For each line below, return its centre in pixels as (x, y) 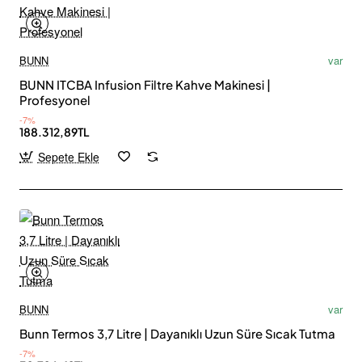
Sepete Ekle (68, 156)
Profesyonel (55, 99)
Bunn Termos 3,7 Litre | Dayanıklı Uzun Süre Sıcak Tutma (270, 333)
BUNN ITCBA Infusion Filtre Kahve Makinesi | (145, 84)
